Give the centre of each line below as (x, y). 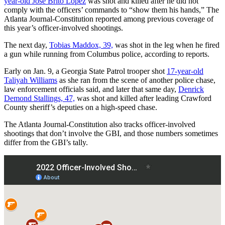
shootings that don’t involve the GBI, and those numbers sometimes (111, 134)
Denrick (191, 89)
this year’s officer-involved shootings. (64, 28)
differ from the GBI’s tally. (46, 143)
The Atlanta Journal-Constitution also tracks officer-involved (100, 125)
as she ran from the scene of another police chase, (136, 80)
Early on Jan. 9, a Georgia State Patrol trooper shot (85, 71)
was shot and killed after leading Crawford (143, 98)
